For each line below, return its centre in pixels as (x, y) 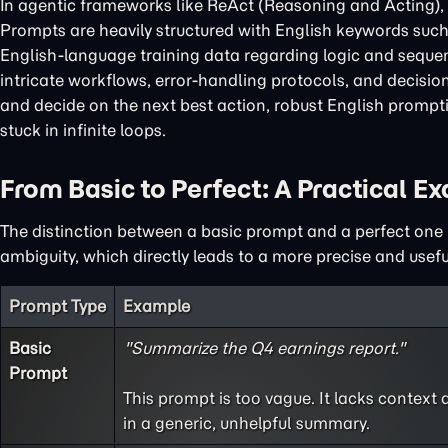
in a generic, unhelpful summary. (246, 423)
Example (156, 306)
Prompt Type (57, 306)
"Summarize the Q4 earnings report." (264, 348)
